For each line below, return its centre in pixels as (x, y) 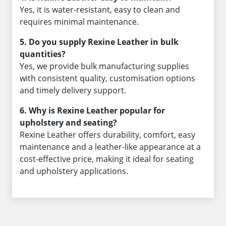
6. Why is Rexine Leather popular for (92, 110)
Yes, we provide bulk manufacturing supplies (104, 66)
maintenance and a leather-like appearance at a (110, 147)
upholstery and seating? (68, 123)
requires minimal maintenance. (79, 22)
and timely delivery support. (73, 90)
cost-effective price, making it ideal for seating (107, 159)
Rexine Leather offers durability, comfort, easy (107, 135)
